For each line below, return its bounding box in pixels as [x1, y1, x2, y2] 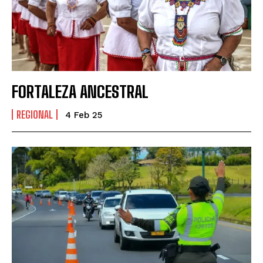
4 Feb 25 [65, 109, 102, 120]
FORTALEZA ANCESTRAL [12, 81, 149, 102]
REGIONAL [16, 107, 53, 121]
